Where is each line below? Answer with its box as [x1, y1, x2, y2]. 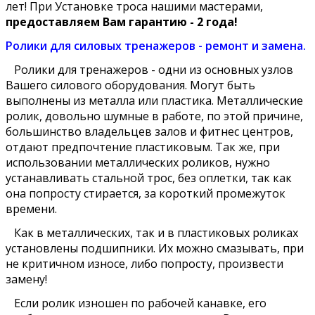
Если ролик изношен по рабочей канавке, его [6, 295, 266, 311]
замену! [6, 271, 47, 287]
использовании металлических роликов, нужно [6, 154, 270, 170]
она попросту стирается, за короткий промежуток [6, 185, 285, 201]
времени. [6, 200, 57, 217]
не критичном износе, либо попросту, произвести [6, 255, 283, 271]
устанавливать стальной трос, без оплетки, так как [6, 169, 292, 186]
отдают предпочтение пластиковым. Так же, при [6, 139, 280, 155]
